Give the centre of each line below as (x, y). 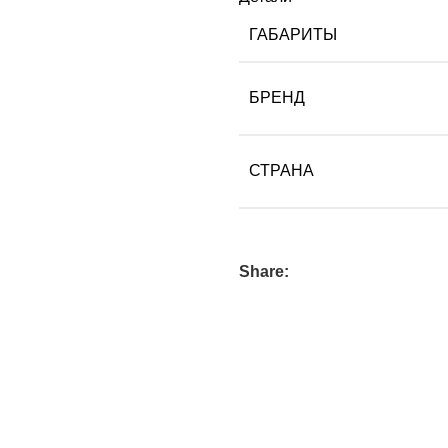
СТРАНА (281, 170)
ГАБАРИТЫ (293, 34)
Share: (264, 271)
